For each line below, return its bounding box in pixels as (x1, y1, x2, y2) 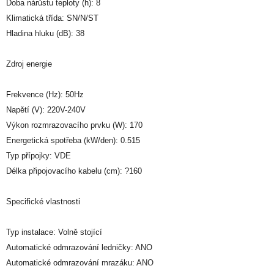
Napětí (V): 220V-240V (6, 105, 86, 114)
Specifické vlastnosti (6, 196, 80, 206)
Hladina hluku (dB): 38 (6, 28, 84, 38)
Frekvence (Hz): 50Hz (6, 89, 84, 99)
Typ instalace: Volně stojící (6, 227, 102, 237)
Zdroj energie (6, 59, 52, 68)
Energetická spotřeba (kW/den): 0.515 (6, 135, 140, 145)
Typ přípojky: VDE (6, 150, 71, 160)
